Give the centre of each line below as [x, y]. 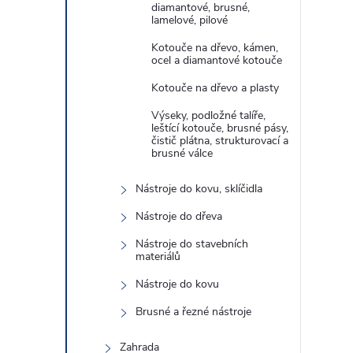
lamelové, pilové [190, 20]
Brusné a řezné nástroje [193, 312]
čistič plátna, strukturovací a [220, 141]
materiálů [158, 256]
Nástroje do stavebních [192, 244]
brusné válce [182, 153]
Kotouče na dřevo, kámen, [215, 48]
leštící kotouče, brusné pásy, [220, 128]
